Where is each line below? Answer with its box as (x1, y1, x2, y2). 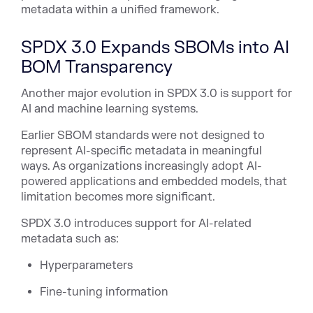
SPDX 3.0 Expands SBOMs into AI (21, 36, 289, 59)
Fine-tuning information (40, 284, 169, 299)
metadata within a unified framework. (21, 2, 219, 17)
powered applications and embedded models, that (21, 174, 287, 189)
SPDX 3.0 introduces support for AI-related (21, 216, 252, 231)
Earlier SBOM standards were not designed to (21, 128, 265, 143)
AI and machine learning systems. (21, 101, 198, 116)
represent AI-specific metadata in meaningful (21, 143, 262, 158)
